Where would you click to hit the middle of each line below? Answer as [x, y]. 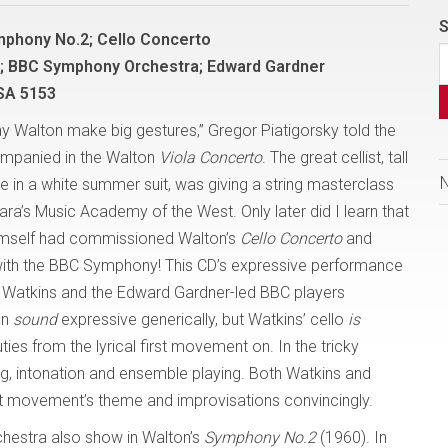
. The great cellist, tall [335, 157]
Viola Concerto [210, 157]
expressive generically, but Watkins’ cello [202, 319]
